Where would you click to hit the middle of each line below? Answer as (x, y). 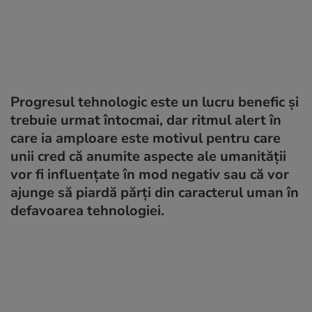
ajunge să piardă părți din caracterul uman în (155, 192)
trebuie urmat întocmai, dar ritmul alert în (146, 120)
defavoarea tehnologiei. (87, 210)
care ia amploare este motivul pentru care (146, 138)
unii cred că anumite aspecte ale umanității (148, 156)
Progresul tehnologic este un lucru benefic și (155, 102)
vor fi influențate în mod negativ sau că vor (150, 174)
